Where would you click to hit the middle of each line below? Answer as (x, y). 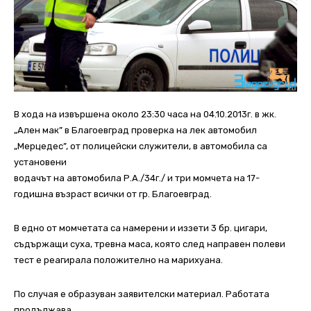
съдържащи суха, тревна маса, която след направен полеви (150, 244)
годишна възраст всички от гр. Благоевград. (113, 194)
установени (40, 162)
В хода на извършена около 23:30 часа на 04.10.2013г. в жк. (145, 115)
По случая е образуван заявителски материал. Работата (142, 294)
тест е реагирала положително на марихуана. (118, 260)
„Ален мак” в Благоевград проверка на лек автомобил (135, 131)
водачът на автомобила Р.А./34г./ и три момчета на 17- (137, 178)
